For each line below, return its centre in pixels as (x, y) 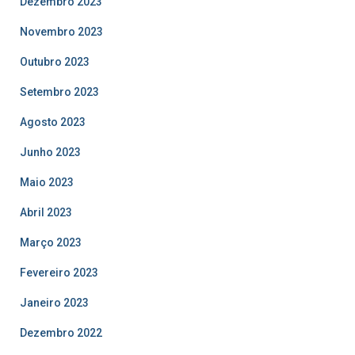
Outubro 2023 (55, 61)
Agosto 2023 (53, 122)
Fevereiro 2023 (59, 272)
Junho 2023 (50, 152)
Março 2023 (51, 242)
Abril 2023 (46, 212)
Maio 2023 (47, 182)
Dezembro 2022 (61, 332)
